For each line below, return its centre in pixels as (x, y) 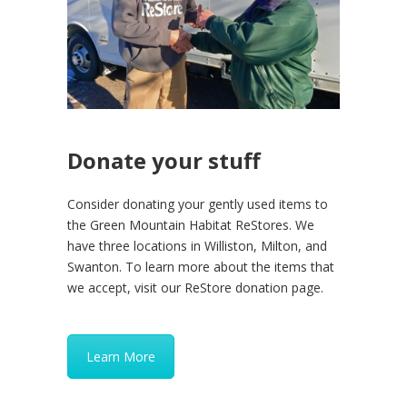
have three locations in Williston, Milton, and (197, 246)
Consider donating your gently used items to (198, 204)
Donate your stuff (164, 161)
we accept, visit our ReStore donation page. (195, 288)
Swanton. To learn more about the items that (201, 267)
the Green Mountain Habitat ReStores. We (191, 225)
